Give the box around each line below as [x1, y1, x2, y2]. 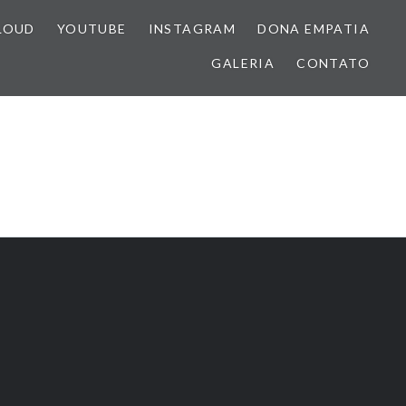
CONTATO [296, 55, 370, 71]
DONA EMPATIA [257, 21, 370, 36]
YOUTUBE [56, 21, 127, 36]
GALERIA [211, 55, 275, 71]
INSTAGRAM [148, 21, 237, 36]
